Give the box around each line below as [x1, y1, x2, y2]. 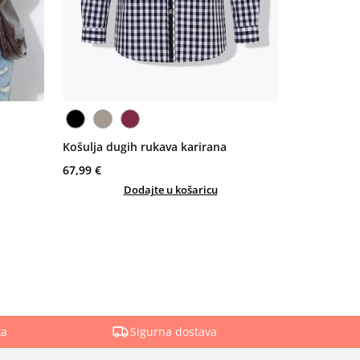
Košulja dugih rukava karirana [63, 138, 227, 154]
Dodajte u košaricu [123, 182, 218, 197]
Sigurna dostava [129, 323, 217, 339]
